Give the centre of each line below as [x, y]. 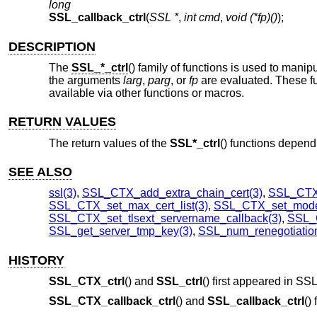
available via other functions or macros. [146, 93]
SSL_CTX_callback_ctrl [112, 301]
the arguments [86, 81]
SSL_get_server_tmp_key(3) [120, 231]
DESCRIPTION [52, 46]
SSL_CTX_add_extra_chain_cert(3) [172, 193]
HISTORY [37, 260]
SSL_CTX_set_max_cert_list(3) [128, 206]
